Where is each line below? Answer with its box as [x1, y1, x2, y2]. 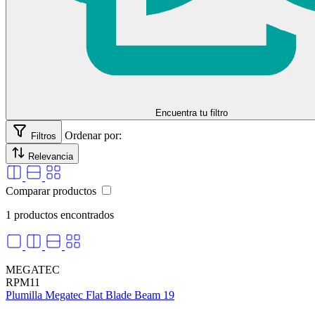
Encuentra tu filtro [155, 108, 228, 119]
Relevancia [28, 151, 73, 162]
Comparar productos [6, 185, 96, 198]
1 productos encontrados [6, 209, 114, 221]
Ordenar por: [65, 129, 122, 142]
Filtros [31, 131, 56, 142]
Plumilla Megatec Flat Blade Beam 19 [6, 289, 174, 302]
